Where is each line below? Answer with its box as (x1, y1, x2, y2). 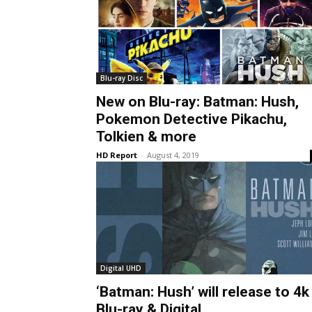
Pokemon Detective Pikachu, (96, 110, 287, 127)
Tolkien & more (96, 127, 196, 145)
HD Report (96, 149, 137, 160)
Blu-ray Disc (100, 72, 143, 83)
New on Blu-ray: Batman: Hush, (96, 93, 299, 110)
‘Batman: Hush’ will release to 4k (96, 283, 309, 300)
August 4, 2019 (147, 149, 199, 160)
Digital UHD (100, 263, 141, 273)
